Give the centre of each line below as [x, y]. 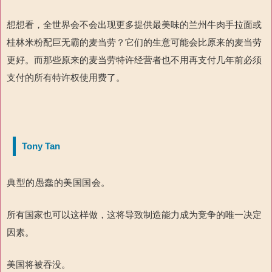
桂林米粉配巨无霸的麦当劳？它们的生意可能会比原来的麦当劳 [134, 42]
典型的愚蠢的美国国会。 [59, 183]
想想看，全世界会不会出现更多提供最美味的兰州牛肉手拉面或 [134, 25]
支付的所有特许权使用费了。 [66, 78]
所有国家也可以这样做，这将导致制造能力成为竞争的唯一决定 [134, 215]
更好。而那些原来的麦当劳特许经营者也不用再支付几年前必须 [134, 60]
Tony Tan [41, 146]
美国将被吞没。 [39, 265]
